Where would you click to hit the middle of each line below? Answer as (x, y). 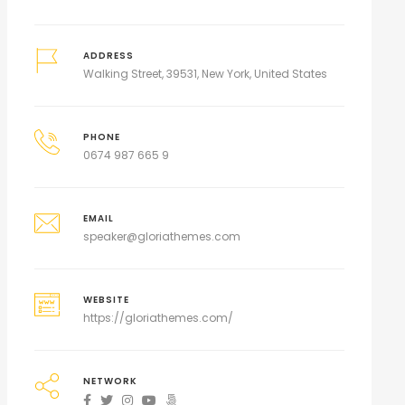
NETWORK (111, 381)
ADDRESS (109, 56)
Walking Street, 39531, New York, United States (206, 74)
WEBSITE (107, 300)
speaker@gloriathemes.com (162, 236)
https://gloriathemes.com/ (159, 318)
